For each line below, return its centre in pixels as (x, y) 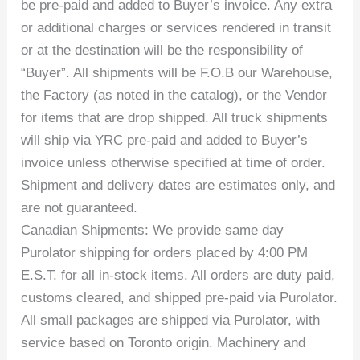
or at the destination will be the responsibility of (162, 50)
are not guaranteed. (80, 207)
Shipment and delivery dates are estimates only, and (178, 185)
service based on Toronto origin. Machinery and (164, 342)
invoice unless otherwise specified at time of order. (174, 162)
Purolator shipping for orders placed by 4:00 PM (165, 252)
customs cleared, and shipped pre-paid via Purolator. (180, 297)
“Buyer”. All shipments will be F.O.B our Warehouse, (177, 72)
